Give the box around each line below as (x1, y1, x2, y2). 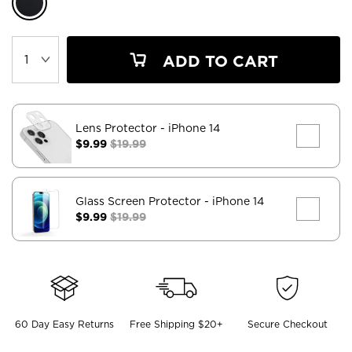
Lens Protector (75, 121, 160, 134)
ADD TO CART (158, 51, 278, 71)
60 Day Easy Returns (14, 317, 114, 330)
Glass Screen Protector (75, 194, 204, 207)
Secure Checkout (247, 317, 328, 330)
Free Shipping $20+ (129, 317, 223, 330)
